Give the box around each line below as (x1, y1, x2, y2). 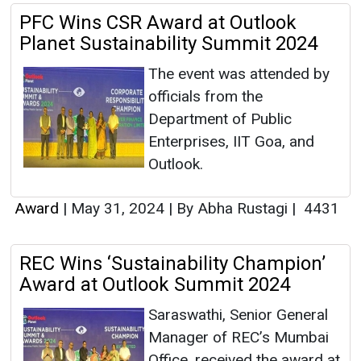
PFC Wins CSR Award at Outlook (19, 11, 297, 35)
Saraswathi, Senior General (148, 305, 328, 325)
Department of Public (148, 110, 292, 129)
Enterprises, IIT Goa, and (148, 132, 314, 151)
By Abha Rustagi (172, 199, 292, 218)
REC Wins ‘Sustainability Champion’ (19, 252, 326, 276)
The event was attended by (148, 64, 330, 84)
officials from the (148, 87, 263, 106)
